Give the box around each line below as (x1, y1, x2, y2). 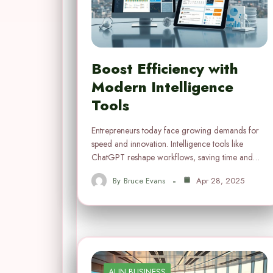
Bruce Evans (124, 174, 165, 186)
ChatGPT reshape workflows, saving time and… (91, 151, 260, 164)
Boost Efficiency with (91, 58, 238, 80)
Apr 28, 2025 (194, 174, 244, 186)
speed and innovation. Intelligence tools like (91, 138, 243, 151)
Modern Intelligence (91, 76, 233, 98)
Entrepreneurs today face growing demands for (91, 124, 259, 137)
